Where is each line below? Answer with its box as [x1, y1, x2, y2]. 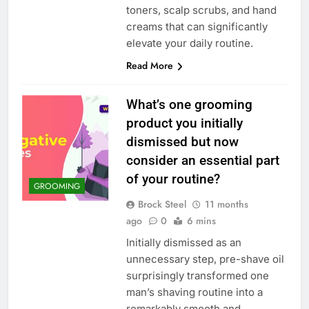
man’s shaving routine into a [126, 285, 263, 299]
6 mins [186, 213, 216, 228]
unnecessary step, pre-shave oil [126, 252, 284, 266]
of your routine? [126, 170, 220, 187]
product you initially [126, 114, 243, 131]
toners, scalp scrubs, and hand [126, 3, 277, 17]
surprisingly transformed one [126, 268, 269, 282]
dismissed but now [126, 133, 239, 150]
